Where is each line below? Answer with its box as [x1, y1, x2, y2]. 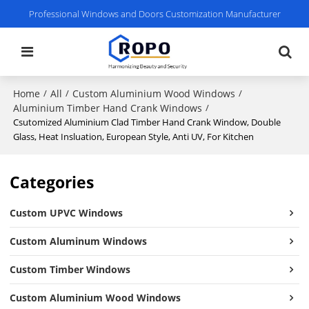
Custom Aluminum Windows [10, 235, 148, 248]
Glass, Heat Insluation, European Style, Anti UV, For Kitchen [13, 130, 255, 143]
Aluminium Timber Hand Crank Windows [13, 101, 203, 114]
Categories [10, 171, 94, 193]
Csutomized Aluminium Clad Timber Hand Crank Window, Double [13, 116, 281, 128]
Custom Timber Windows [10, 263, 131, 277]
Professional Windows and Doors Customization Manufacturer [28, 8, 281, 20]
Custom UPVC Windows [10, 206, 123, 220]
